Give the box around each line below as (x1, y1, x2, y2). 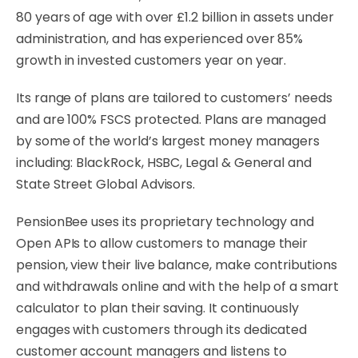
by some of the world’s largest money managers (16, 132, 320, 150)
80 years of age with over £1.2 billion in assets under (16, 8, 334, 26)
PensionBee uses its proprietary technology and (16, 213, 315, 231)
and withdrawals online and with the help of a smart (16, 277, 339, 296)
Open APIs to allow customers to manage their (16, 234, 308, 253)
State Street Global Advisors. (16, 175, 199, 193)
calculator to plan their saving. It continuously (16, 299, 299, 317)
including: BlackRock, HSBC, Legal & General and (16, 153, 312, 172)
